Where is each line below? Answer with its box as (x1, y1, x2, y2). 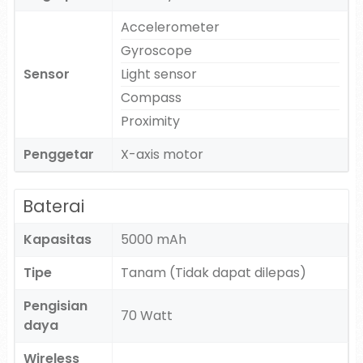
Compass (120, 88, 181, 107)
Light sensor (120, 65, 197, 83)
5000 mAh (120, 230, 186, 249)
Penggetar (23, 145, 94, 164)
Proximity (120, 112, 180, 130)
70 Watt (120, 306, 173, 325)
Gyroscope (120, 41, 192, 60)
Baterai (22, 194, 84, 218)
